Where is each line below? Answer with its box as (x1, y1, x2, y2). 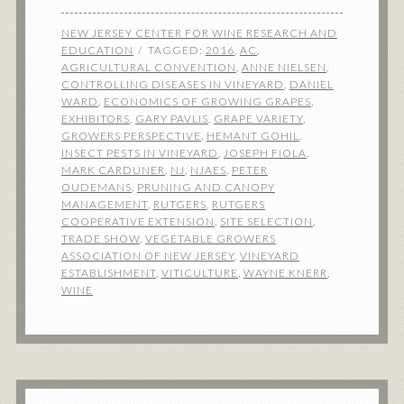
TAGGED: (147, 43, 206, 57)
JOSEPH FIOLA (223, 146, 307, 160)
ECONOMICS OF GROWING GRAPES (103, 95, 311, 108)
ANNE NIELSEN (241, 60, 326, 74)
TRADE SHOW (60, 232, 140, 245)
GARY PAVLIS (134, 112, 208, 125)
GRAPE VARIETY (213, 112, 303, 125)
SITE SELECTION (219, 215, 313, 228)
